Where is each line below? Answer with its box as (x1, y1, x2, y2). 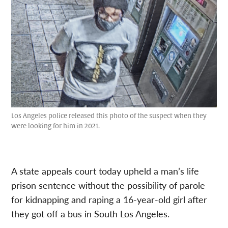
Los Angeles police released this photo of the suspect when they (11, 111, 207, 120)
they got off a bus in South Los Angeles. (11, 207, 170, 220)
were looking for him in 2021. (11, 122, 100, 130)
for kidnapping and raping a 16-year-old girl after (11, 192, 208, 206)
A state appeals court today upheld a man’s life (11, 164, 199, 177)
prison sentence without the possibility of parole (11, 178, 206, 191)
